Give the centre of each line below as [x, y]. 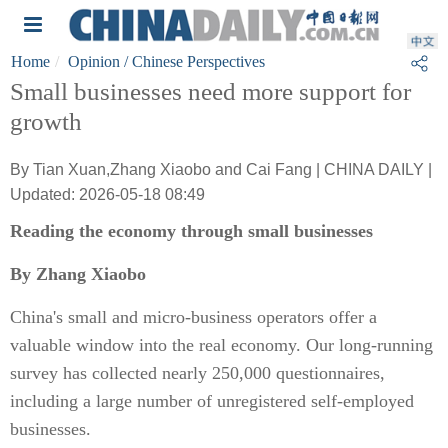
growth [46, 121]
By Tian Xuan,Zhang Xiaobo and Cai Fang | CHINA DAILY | [221, 169]
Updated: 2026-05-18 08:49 [107, 194]
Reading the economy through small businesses [191, 231]
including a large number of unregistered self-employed [212, 401]
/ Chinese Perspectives [192, 61]
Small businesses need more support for [210, 91]
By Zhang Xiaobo [78, 274]
